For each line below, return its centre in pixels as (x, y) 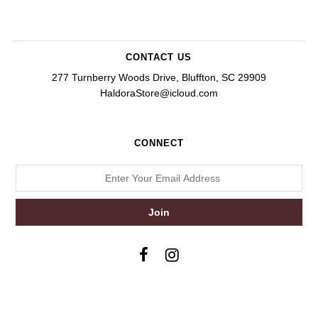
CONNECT (159, 143)
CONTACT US (159, 57)
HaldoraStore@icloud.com (159, 93)
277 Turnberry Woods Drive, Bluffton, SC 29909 (159, 77)
